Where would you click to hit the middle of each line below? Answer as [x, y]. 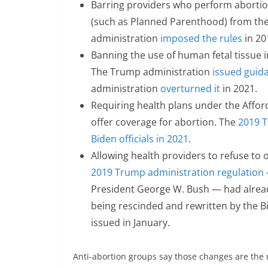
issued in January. [130, 223]
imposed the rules [201, 39]
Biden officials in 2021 [140, 139]
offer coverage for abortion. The [165, 122]
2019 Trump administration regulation [177, 173]
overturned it [190, 89]
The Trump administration [152, 72]
